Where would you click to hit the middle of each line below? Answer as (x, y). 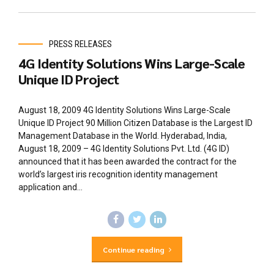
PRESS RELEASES (80, 44)
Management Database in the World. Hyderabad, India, (123, 136)
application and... (50, 187)
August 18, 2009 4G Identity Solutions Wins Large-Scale (124, 110)
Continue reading (133, 249)
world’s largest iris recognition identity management (118, 175)
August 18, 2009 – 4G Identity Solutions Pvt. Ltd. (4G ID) (124, 149)
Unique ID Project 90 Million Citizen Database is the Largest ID (135, 123)
